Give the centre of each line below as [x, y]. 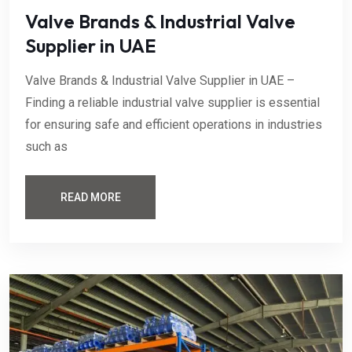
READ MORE [90, 198]
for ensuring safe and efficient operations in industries [174, 125]
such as [46, 147]
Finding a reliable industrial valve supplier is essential [172, 103]
